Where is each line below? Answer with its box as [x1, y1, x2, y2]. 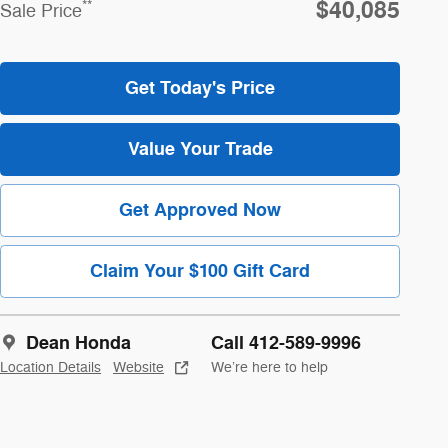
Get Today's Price [125, 75, 275, 100]
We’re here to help [211, 359, 328, 377]
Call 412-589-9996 [211, 331, 361, 356]
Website [113, 359, 164, 377]
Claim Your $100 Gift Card [90, 259, 310, 284]
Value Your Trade [127, 136, 273, 161]
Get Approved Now [119, 197, 281, 222]
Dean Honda [26, 331, 131, 356]
